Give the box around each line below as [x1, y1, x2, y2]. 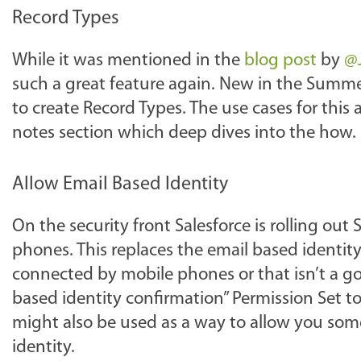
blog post [244, 52, 317, 70]
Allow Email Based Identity [12, 175, 228, 194]
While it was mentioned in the [12, 52, 244, 70]
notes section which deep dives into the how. [12, 124, 356, 143]
